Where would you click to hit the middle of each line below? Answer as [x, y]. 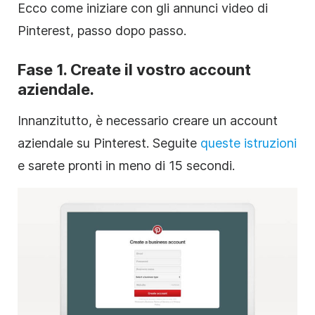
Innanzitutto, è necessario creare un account [148, 120]
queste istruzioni [249, 143]
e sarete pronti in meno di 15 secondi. [126, 165]
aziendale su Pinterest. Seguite [109, 143]
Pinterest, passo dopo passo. [102, 30]
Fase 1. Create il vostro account [134, 69]
